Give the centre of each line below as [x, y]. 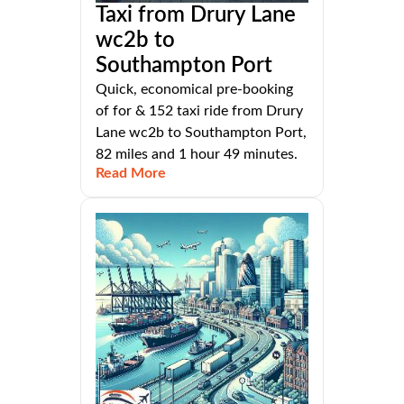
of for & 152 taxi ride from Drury [199, 111]
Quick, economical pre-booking [194, 90]
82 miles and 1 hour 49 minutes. [197, 155]
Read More [131, 174]
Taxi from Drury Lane [196, 16]
